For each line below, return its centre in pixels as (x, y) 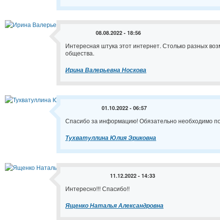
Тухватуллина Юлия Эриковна (111, 137)
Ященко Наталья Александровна (114, 205)
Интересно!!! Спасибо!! (97, 188)
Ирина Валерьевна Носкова (106, 70)
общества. (80, 53)
